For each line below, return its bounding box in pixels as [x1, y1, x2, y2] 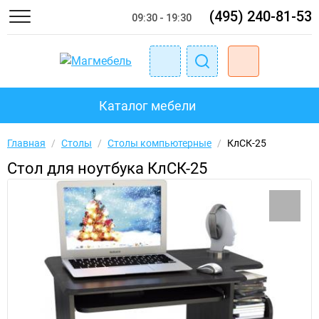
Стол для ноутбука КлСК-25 [7, 159, 207, 177]
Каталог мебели [99, 98, 196, 113]
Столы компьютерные [108, 137, 211, 149]
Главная [7, 137, 46, 149]
